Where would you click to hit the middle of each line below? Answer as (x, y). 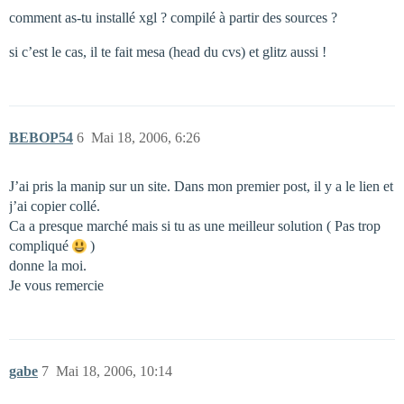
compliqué (41, 246)
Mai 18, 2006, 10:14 (114, 371)
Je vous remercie (56, 285)
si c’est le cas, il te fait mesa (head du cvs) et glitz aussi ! (168, 52)
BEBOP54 (41, 138)
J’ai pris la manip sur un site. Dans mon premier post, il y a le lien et (201, 186)
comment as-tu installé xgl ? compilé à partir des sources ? (173, 18)
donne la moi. (48, 266)
